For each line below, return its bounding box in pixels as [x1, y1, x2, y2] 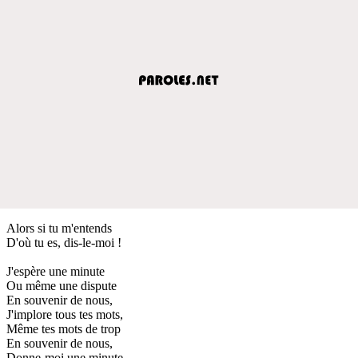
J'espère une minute [6, 264, 105, 278]
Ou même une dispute [6, 278, 117, 292]
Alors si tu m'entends [6, 221, 112, 235]
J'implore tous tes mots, [6, 307, 123, 321]
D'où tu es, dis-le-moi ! [6, 235, 121, 249]
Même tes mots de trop [6, 321, 121, 336]
